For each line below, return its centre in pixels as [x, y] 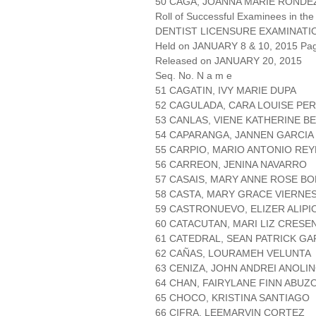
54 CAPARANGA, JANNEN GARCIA [235, 135]
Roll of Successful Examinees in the [235, 17]
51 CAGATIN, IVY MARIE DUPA [226, 91]
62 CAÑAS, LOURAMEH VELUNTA [233, 254]
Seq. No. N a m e [194, 76]
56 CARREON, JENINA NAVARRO [231, 165]
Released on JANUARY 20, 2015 [229, 61]
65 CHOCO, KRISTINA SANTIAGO [232, 298]
